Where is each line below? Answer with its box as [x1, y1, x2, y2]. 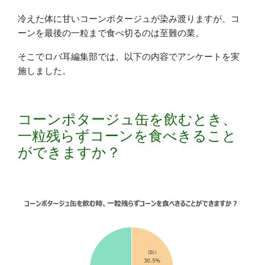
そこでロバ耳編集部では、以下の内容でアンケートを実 [18, 51, 240, 62]
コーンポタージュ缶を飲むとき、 [18, 111, 237, 127]
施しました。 [18, 65, 71, 76]
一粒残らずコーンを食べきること [18, 127, 237, 144]
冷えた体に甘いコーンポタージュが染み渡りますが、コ [18, 13, 240, 24]
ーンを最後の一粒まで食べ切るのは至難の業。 [18, 27, 204, 38]
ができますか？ [18, 144, 121, 160]
